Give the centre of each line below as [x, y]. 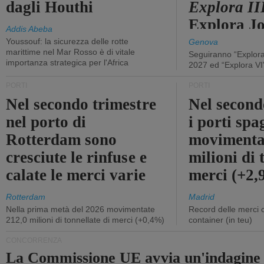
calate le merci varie [76, 175]
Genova [203, 42]
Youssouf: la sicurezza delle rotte [67, 41]
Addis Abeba [29, 29]
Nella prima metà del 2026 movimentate [80, 209]
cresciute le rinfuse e [76, 157]
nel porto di [46, 122]
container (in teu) [220, 220]
